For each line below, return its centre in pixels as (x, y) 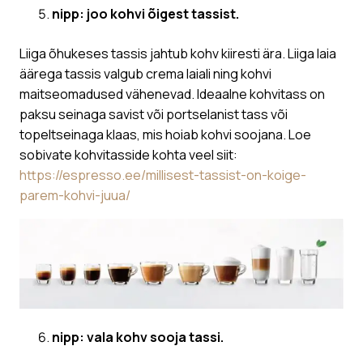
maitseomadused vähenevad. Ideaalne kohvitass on (172, 94)
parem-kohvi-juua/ (75, 196)
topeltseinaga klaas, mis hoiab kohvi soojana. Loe (165, 135)
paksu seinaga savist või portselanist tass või (154, 115)
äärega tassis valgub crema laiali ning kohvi (145, 74)
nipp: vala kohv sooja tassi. (138, 337)
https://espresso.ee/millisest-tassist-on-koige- (163, 175)
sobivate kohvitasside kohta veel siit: (128, 155)
